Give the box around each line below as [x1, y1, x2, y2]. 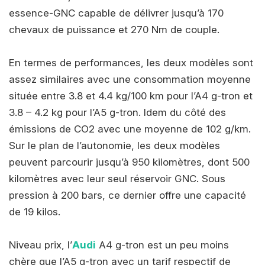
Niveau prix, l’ [9, 239, 72, 251]
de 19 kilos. [9, 206, 60, 218]
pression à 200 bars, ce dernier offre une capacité [9, 189, 246, 202]
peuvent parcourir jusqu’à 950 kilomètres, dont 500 [9, 156, 250, 169]
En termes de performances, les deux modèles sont [9, 57, 253, 69]
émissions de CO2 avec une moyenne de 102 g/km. [9, 123, 251, 135]
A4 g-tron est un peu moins [96, 239, 229, 251]
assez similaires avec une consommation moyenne [9, 73, 251, 86]
